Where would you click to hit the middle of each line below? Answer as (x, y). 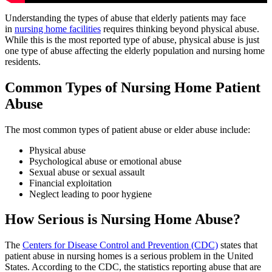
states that (238, 245)
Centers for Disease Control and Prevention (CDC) (120, 245)
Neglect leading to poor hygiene (90, 194)
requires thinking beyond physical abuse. (180, 29)
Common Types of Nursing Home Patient (133, 87)
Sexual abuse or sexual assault (87, 172)
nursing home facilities (58, 29)
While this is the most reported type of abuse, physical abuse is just (132, 39)
